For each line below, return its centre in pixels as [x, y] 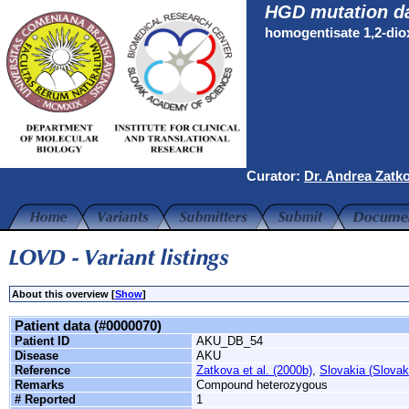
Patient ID [42, 341]
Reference [42, 370]
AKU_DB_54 [230, 341]
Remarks [39, 385]
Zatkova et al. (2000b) [254, 370]
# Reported [45, 399]
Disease [37, 356]
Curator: [275, 176]
